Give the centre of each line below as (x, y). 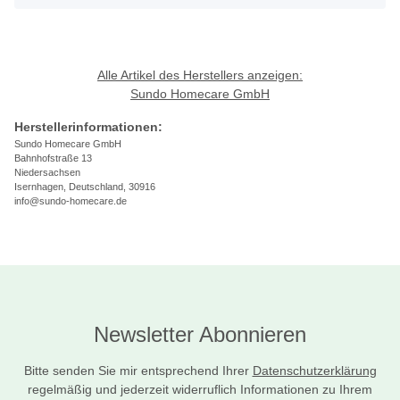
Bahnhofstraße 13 (53, 158)
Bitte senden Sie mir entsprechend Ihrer (138, 371)
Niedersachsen (47, 173)
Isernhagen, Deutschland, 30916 (85, 187)
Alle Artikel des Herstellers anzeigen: (200, 75)
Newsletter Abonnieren (200, 335)
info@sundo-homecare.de (71, 201)
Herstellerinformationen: (88, 127)
